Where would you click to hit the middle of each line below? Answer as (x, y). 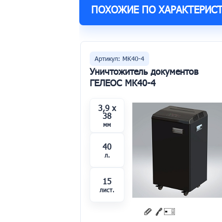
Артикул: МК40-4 (119, 58)
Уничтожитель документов (144, 71)
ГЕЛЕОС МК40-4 (123, 83)
